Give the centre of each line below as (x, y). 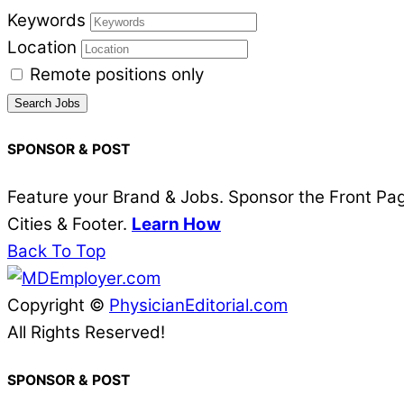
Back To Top (56, 252)
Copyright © (58, 306)
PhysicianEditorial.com (198, 306)
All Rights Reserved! (86, 333)
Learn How (176, 225)
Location (42, 47)
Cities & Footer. (69, 225)
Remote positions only (117, 74)
